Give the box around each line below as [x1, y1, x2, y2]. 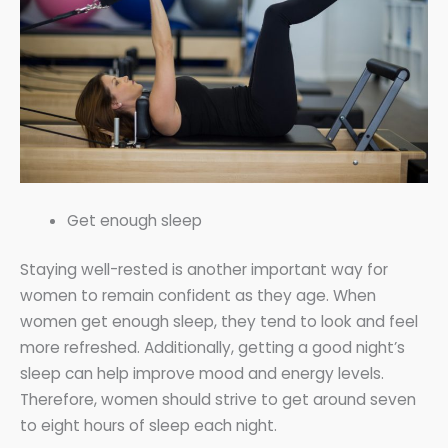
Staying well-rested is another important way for [20, 258, 388, 280]
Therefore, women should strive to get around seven [20, 388, 416, 410]
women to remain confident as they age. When [20, 284, 376, 306]
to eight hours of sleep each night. [20, 414, 277, 436]
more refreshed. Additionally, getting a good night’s [20, 336, 405, 358]
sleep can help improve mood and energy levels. [20, 362, 384, 384]
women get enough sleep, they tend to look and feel [20, 310, 418, 332]
